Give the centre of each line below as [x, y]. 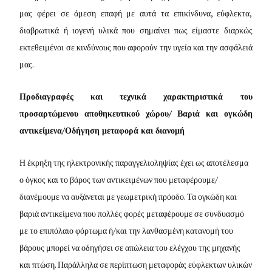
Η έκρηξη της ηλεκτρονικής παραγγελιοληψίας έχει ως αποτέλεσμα [134, 162]
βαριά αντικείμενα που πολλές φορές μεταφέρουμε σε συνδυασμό [132, 213]
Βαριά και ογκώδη [212, 113]
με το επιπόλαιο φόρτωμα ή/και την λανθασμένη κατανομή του [127, 230]
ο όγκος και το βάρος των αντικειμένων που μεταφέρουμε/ [119, 179]
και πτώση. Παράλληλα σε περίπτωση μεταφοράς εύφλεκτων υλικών [136, 264]
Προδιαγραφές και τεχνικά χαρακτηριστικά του [136, 96]
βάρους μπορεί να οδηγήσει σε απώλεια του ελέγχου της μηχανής [130, 247]
